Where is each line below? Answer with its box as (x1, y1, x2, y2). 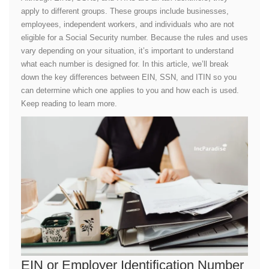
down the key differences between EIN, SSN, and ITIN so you (21, 73, 237, 82)
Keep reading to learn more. (21, 99, 117, 108)
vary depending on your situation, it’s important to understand (21, 46, 234, 55)
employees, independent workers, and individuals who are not (21, 20, 234, 29)
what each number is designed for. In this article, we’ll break (21, 59, 229, 68)
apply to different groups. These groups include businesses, (21, 7, 229, 16)
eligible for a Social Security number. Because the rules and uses (21, 33, 248, 42)
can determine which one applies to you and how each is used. (21, 86, 239, 95)
